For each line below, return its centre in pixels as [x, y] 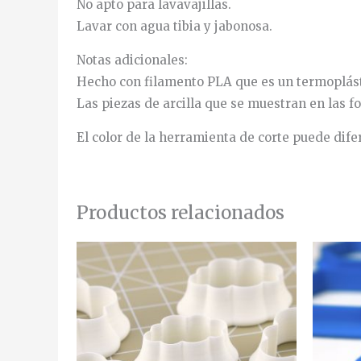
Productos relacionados [180, 212]
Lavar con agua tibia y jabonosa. [174, 26]
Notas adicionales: [132, 60]
